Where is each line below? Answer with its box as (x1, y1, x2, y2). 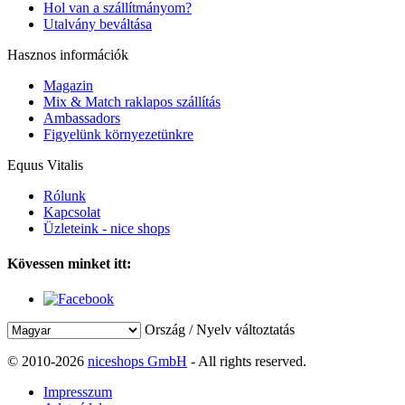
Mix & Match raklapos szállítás (43, 93, 221, 109)
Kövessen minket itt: (7, 256, 131, 272)
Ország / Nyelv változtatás (145, 322, 295, 338)
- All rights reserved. (187, 353, 306, 370)
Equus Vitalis (7, 156, 83, 173)
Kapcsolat (43, 203, 100, 220)
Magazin (43, 77, 93, 93)
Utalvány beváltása (43, 15, 152, 32)
